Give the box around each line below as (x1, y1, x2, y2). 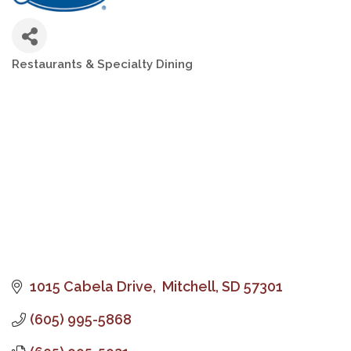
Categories (11, 66, 92, 89)
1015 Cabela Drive (29, 278, 153, 295)
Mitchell (158, 278, 215, 295)
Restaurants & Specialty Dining (12, 57, 193, 72)
